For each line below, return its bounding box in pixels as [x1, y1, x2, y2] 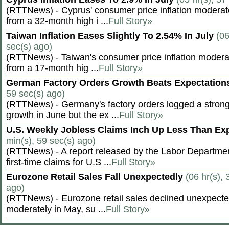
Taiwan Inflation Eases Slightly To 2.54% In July [6, 31, 216, 41]
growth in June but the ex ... [6, 110, 119, 120]
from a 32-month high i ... [6, 16, 108, 26]
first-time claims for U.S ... [6, 157, 111, 167]
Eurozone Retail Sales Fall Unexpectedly [6, 172, 186, 182]
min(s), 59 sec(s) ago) [6, 135, 96, 146]
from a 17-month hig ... [6, 63, 99, 73]
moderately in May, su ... [6, 204, 106, 214]
